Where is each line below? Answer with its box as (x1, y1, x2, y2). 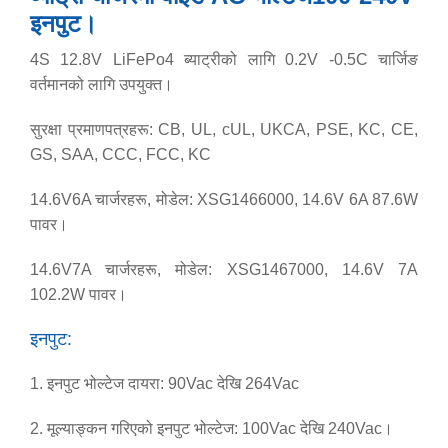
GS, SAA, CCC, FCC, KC (30, 146, 211, 163)
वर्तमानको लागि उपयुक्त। (30, 76, 173, 93)
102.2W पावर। (30, 286, 127, 303)
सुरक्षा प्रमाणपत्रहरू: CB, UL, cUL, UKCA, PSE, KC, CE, (30, 121, 418, 138)
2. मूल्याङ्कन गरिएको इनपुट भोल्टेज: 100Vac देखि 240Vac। (30, 420, 393, 437)
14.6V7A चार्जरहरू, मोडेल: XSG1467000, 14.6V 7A (30, 261, 418, 278)
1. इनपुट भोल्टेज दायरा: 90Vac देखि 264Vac (30, 375, 299, 392)
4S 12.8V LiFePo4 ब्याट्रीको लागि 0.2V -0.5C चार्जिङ (30, 51, 418, 68)
